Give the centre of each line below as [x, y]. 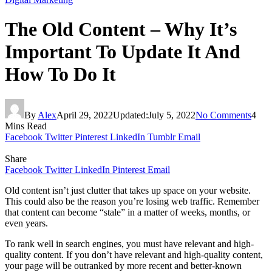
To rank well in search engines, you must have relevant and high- [129, 243]
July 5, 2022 [172, 115]
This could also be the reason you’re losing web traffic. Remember [132, 201]
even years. [26, 223]
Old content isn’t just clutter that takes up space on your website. [128, 190]
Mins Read [26, 126]
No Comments [223, 115]
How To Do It [60, 74]
